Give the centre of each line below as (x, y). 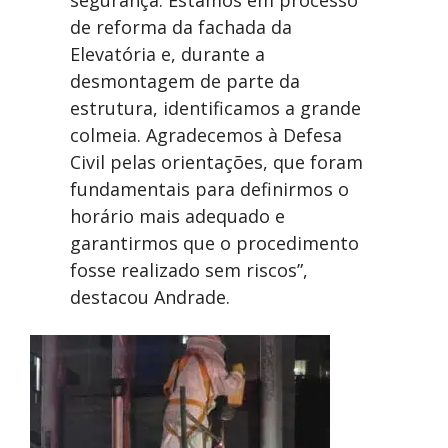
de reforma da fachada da (181, 27)
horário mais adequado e (177, 216)
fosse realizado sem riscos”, (189, 270)
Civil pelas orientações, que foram (216, 162)
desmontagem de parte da (185, 81)
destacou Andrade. (150, 297)
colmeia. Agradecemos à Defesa (206, 135)
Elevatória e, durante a (167, 54)
